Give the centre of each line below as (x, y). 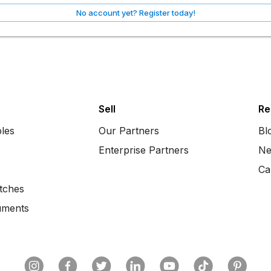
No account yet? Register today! (135, 13)
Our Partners (129, 131)
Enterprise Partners (143, 150)
